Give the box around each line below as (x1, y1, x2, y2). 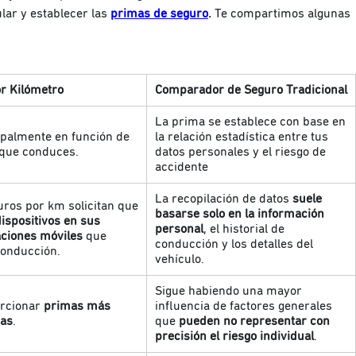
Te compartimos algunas (215, 6, 350, 20)
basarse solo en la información (155, 207, 324, 220)
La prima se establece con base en (155, 114, 346, 128)
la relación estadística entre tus (155, 130, 328, 143)
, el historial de (203, 222, 284, 235)
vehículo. (155, 252, 204, 265)
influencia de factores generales (155, 299, 332, 312)
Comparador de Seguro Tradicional (155, 83, 347, 96)
